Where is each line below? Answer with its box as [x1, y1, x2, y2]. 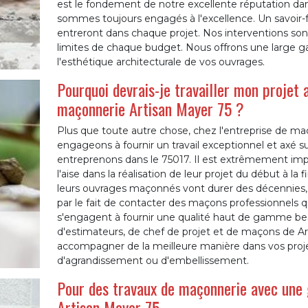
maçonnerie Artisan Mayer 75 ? [56, 96, 244, 121]
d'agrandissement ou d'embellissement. [56, 254, 249, 267]
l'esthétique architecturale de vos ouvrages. [56, 56, 265, 68]
